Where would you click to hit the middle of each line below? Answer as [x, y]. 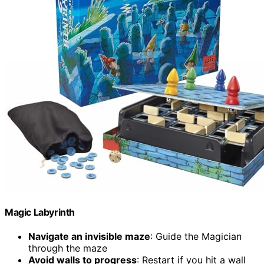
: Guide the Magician [196, 237]
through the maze [68, 248]
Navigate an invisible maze [89, 237]
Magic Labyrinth [40, 212]
